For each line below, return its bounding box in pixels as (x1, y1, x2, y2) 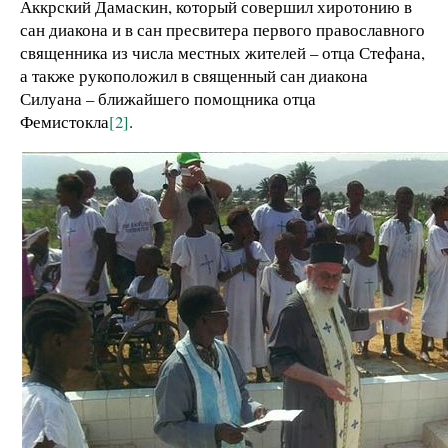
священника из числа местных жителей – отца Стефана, (20, 40, 425, 64)
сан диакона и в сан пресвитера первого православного (20, 17, 425, 41)
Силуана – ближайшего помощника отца (20, 86, 316, 110)
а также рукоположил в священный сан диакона (20, 63, 368, 87)
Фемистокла (20, 109, 109, 133)
